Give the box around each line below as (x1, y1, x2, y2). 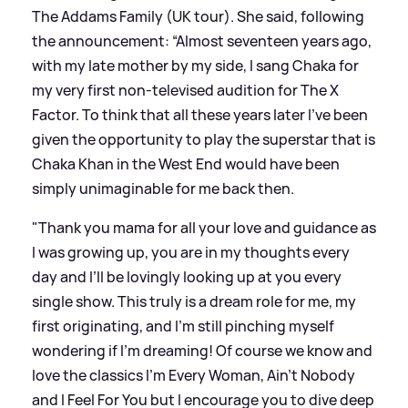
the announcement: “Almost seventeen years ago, (32, 31, 372, 52)
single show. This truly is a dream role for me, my (32, 291, 356, 312)
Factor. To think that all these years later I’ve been (32, 105, 368, 126)
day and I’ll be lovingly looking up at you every (32, 267, 342, 288)
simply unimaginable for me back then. (32, 178, 294, 199)
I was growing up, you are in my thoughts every (32, 242, 350, 263)
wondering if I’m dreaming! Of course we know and (32, 341, 372, 362)
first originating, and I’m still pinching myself (32, 316, 334, 337)
